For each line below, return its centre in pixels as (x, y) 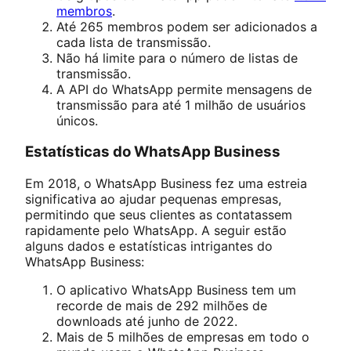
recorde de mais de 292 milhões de (162, 306)
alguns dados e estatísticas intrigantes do (149, 246)
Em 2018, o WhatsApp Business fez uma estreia (166, 184)
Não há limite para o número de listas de (177, 58)
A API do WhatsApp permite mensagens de (184, 89)
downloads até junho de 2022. (149, 322)
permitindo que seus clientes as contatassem (159, 215)
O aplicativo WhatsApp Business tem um (176, 290)
